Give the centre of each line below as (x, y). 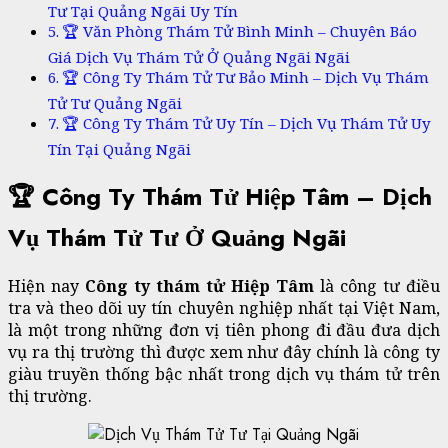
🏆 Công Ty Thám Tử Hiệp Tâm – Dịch (220, 197)
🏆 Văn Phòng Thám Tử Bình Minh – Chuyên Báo (240, 31)
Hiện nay (46, 286)
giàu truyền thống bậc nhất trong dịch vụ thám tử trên (224, 374)
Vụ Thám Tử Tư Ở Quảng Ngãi (177, 238)
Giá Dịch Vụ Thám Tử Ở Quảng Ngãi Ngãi (199, 57)
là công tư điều (380, 286)
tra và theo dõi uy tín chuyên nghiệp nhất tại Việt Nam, (224, 308)
